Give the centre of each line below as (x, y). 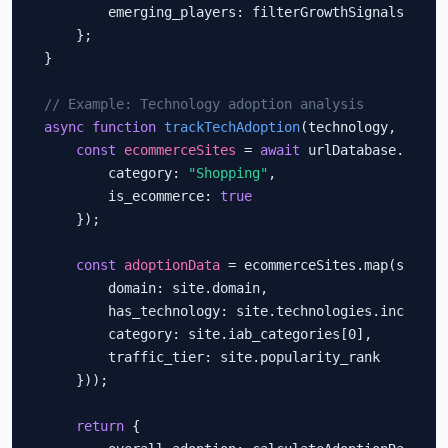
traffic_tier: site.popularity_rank (212, 357)
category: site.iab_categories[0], (208, 334)
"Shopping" (228, 173)
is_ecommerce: (132, 196)
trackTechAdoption (232, 127)
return (100, 426)
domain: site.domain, (156, 288)
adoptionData (172, 265)
